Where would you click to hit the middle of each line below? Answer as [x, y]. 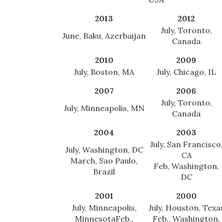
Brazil [104, 172]
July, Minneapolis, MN [104, 108]
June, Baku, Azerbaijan [104, 36]
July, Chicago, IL [186, 72]
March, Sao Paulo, [104, 161]
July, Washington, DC [104, 150]
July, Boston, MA [104, 72]
